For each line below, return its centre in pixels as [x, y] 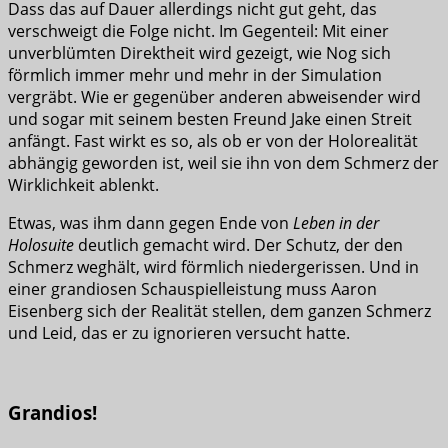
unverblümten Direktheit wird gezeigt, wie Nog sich [199, 52]
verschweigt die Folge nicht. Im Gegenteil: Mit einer [198, 30]
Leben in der [336, 222]
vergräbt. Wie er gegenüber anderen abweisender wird [214, 96]
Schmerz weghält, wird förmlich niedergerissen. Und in [213, 266]
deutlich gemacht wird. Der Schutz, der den [238, 244]
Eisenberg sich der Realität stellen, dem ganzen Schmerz [219, 310]
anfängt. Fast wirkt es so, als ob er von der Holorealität [213, 140]
